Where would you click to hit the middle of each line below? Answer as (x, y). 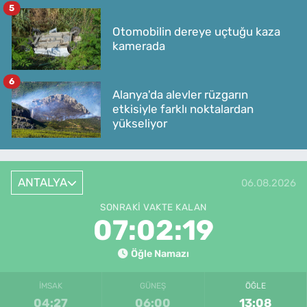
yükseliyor (140, 124)
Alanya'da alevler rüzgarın (180, 95)
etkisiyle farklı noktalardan (183, 109)
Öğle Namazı (160, 254)
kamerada (139, 46)
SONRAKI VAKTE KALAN (153, 207)
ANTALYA (42, 183)
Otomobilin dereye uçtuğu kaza (196, 31)
